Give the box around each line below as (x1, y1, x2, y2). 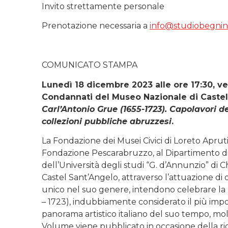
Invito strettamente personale (42, 2, 164, 12)
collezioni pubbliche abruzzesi (42, 116, 172, 126)
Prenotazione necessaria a (42, 21, 150, 31)
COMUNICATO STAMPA (42, 60, 137, 70)
